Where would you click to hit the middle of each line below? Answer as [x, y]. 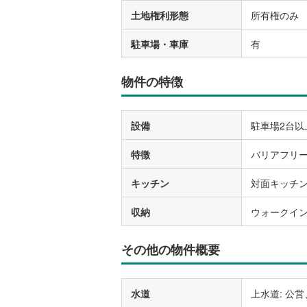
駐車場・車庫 [160, 44]
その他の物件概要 [171, 250]
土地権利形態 [160, 15]
